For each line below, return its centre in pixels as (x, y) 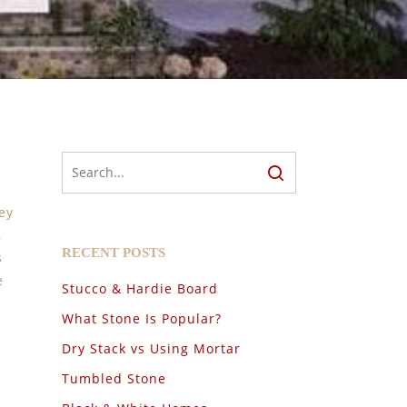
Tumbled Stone (114, 378)
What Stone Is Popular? (141, 318)
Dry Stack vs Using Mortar (151, 348)
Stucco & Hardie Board (139, 288)
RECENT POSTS (113, 253)
